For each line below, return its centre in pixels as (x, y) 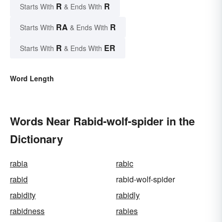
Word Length (32, 78)
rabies (127, 211)
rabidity (23, 195)
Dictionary (36, 139)
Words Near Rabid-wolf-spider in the (102, 121)
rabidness (27, 211)
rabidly (128, 195)
